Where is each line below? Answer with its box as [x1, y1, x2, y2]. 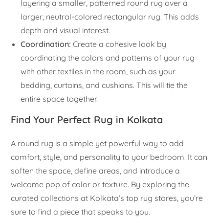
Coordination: [21, 39, 71, 49]
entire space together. [21, 93, 98, 104]
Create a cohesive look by [71, 39, 167, 49]
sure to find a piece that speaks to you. [11, 206, 151, 217]
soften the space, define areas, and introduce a [11, 165, 180, 175]
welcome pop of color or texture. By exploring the [11, 179, 190, 189]
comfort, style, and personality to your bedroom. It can [11, 152, 208, 162]
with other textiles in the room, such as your [21, 66, 176, 76]
